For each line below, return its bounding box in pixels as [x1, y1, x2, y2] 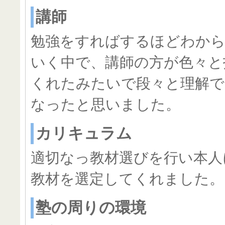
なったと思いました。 [31, 96, 180, 113]
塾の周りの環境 [36, 199, 146, 216]
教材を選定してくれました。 [31, 171, 224, 187]
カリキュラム [36, 125, 132, 142]
